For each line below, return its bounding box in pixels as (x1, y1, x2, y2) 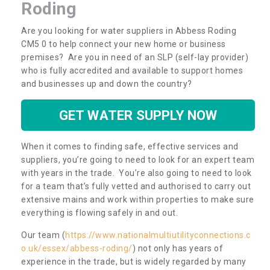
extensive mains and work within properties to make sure (21, 194, 254, 204)
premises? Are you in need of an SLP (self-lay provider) (21, 52, 248, 62)
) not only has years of (132, 243, 223, 253)
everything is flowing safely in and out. (21, 207, 180, 218)
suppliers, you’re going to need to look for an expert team (21, 154, 254, 165)
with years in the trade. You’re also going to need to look (21, 168, 252, 178)
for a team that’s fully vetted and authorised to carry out (21, 181, 251, 191)
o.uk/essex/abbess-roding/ (21, 243, 133, 253)
